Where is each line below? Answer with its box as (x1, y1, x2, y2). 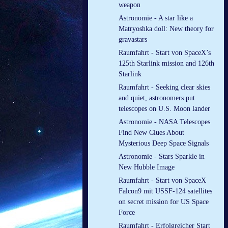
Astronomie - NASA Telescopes (119, 118, 210, 126)
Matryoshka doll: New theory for (119, 25, 214, 33)
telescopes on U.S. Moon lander (119, 105, 210, 113)
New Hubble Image (119, 163, 175, 172)
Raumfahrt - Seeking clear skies (119, 83, 210, 92)
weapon (119, 1, 140, 9)
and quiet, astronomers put (119, 94, 195, 102)
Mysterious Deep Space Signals (119, 139, 209, 148)
